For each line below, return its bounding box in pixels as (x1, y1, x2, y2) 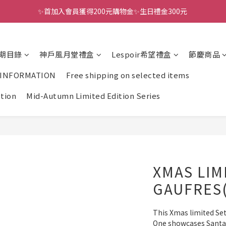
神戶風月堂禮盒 (39, 49, 94, 60)
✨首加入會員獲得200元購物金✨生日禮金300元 (37, 6, 189, 16)
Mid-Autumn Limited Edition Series (26, 90, 160, 101)
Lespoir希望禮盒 (111, 49, 172, 60)
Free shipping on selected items (66, 70, 189, 80)
